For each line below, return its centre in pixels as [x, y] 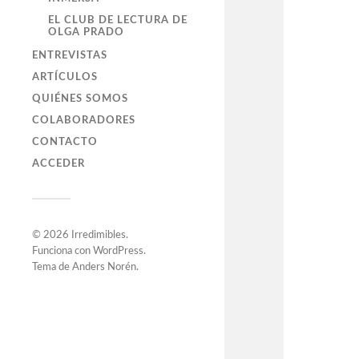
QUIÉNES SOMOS [80, 99]
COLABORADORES [84, 121]
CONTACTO [65, 142]
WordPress [118, 252]
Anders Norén [104, 268]
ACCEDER [58, 164]
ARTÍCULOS [65, 77]
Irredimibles [99, 236]
